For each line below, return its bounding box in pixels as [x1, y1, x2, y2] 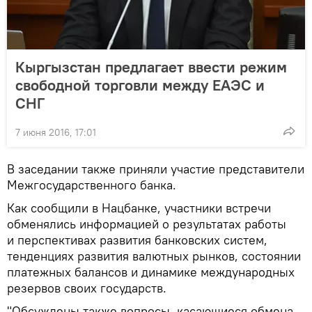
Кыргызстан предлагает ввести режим [15, 57, 287, 77]
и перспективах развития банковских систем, [7, 232, 267, 249]
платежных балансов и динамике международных [7, 264, 295, 281]
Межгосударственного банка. [7, 177, 176, 194]
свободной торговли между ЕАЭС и [15, 75, 265, 95]
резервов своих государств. [7, 280, 166, 297]
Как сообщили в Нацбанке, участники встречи [7, 200, 271, 217]
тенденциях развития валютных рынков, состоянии [7, 248, 301, 265]
